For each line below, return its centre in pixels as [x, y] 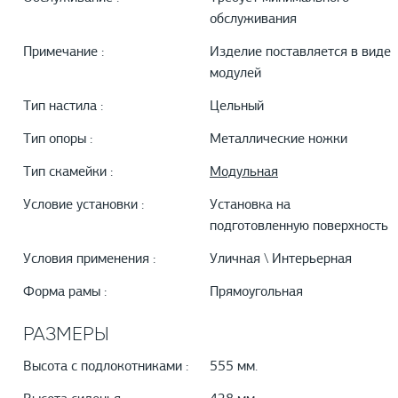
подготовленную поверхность [299, 227]
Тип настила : [63, 107]
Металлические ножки [279, 140]
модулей [235, 74]
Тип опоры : [58, 140]
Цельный [237, 107]
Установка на [250, 206]
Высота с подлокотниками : [106, 367]
